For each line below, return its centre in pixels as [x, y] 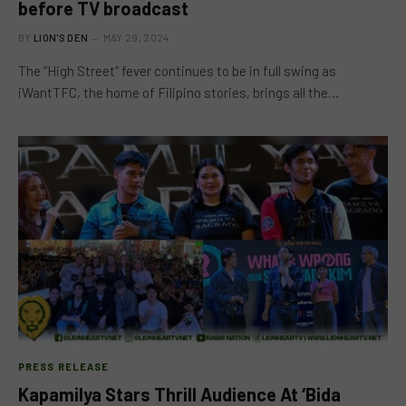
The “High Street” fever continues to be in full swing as [177, 70]
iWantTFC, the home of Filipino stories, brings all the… [179, 92]
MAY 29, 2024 [136, 37]
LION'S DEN [61, 37]
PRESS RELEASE [64, 367]
